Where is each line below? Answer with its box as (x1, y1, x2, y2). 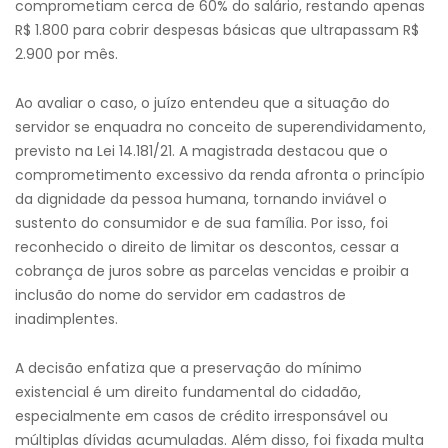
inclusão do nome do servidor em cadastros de (15, 285, 346, 305)
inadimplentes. (15, 309, 118, 329)
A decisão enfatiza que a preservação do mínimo (15, 358, 362, 378)
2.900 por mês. (15, 44, 118, 64)
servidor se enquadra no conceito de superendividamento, (15, 117, 426, 137)
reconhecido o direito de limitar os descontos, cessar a (15, 237, 399, 257)
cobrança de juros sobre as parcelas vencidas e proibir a (15, 261, 409, 281)
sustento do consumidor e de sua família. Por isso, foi (15, 213, 388, 233)
